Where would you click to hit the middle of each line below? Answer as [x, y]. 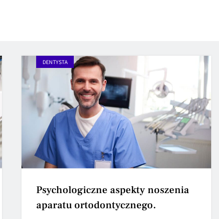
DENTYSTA [55, 62]
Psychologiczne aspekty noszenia [113, 190]
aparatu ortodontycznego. [96, 205]
